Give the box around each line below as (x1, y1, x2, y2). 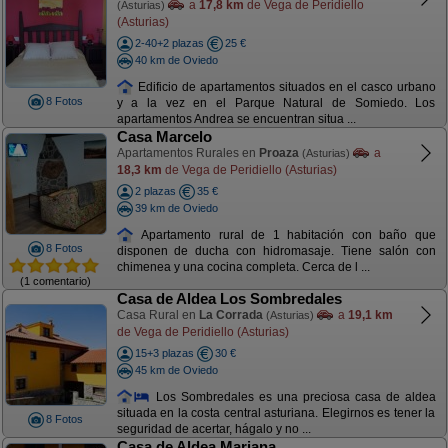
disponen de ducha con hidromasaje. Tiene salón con (116, 244, 436, 259)
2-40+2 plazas (134, 37, 204, 49)
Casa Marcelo (116, 128, 212, 145)
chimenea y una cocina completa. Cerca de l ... (116, 260, 370, 275)
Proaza (258, 146, 299, 160)
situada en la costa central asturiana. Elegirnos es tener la (116, 406, 436, 421)
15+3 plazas (134, 347, 194, 359)
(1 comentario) (20, 274, 91, 287)
